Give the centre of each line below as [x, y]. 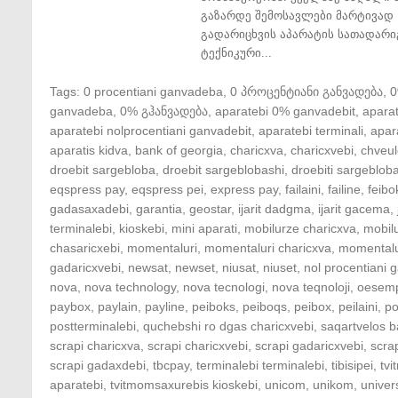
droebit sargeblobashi [223, 170]
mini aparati [204, 228]
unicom [285, 385]
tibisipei [352, 365]
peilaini [358, 306]
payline [165, 306]
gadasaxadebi [89, 209]
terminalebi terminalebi [260, 365]
